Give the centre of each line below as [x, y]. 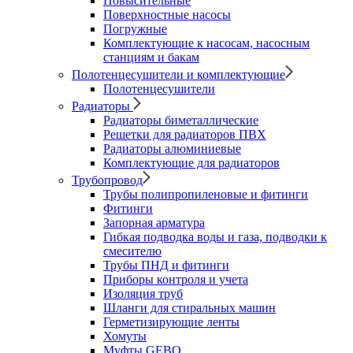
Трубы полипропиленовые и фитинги [206, 194]
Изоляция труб [143, 294]
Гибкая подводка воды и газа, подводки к [215, 237]
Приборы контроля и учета [176, 279]
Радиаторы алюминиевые [172, 149]
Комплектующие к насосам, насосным [206, 43]
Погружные [135, 29]
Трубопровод [107, 180]
